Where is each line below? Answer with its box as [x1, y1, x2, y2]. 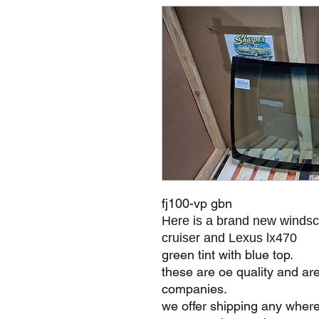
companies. [162, 281, 227, 296]
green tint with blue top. [162, 247, 293, 262]
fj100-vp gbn [162, 196, 232, 211]
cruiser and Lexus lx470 [162, 231, 300, 245]
